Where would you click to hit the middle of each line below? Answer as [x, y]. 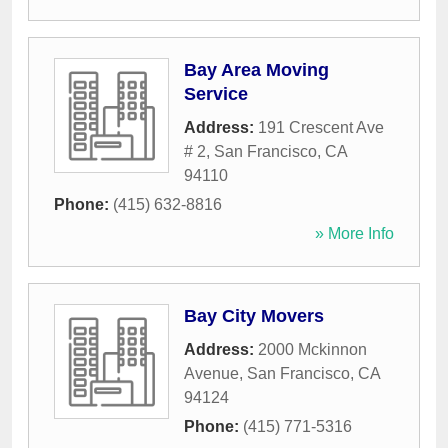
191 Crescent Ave [321, 128]
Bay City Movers [254, 316]
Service [216, 94]
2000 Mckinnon [312, 350]
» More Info [354, 234]
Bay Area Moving [256, 70]
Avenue [211, 374]
